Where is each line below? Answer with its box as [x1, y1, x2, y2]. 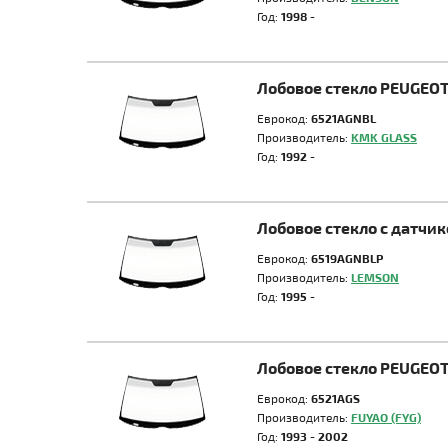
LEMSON [351, 270, 399, 284]
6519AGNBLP [311, 251, 383, 265]
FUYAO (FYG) [351, 410, 421, 424]
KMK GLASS [351, 130, 417, 144]
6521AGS [311, 391, 360, 405]
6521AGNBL [311, 111, 376, 125]
